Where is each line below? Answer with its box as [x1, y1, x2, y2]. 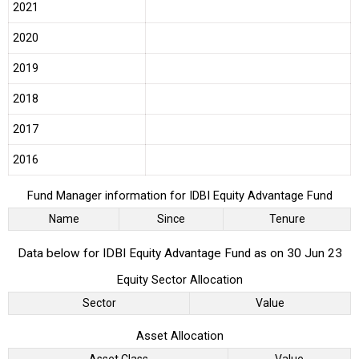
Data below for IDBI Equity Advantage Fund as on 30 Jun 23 [17, 246, 342, 261]
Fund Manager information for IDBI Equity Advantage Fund [26, 188, 333, 204]
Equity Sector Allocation [116, 272, 243, 288]
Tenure [268, 212, 305, 226]
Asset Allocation [135, 328, 224, 343]
